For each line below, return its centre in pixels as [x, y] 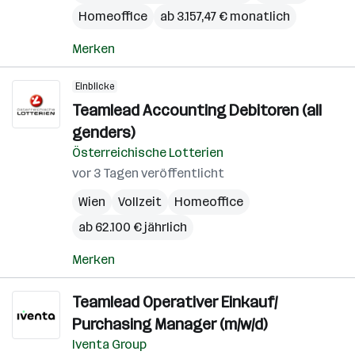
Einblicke [95, 86]
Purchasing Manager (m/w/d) [170, 324]
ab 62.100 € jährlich [133, 227]
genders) [103, 132]
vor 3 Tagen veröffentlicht [148, 173]
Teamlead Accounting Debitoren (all [197, 110]
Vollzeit [140, 202]
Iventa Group [109, 344]
